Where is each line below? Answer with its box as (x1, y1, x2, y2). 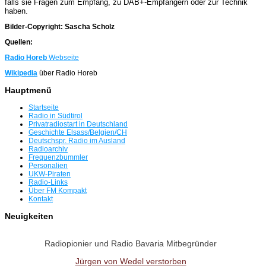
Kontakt (28, 195, 53, 203)
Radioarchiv (28, 145, 68, 153)
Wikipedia (5, 68, 37, 77)
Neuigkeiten (5, 211, 53, 221)
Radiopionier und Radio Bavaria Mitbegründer (45, 239, 217, 249)
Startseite (28, 103, 59, 112)
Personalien (28, 161, 68, 170)
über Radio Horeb (37, 68, 97, 77)
